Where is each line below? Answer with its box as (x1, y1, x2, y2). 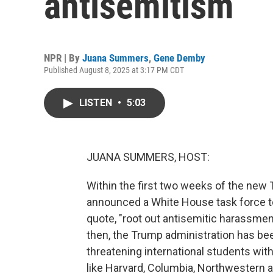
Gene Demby (154, 52, 205, 64)
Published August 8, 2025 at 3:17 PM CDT (44, 65, 184, 75)
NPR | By (44, 52, 82, 64)
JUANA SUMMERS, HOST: (87, 151, 210, 163)
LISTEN (79, 97, 115, 108)
